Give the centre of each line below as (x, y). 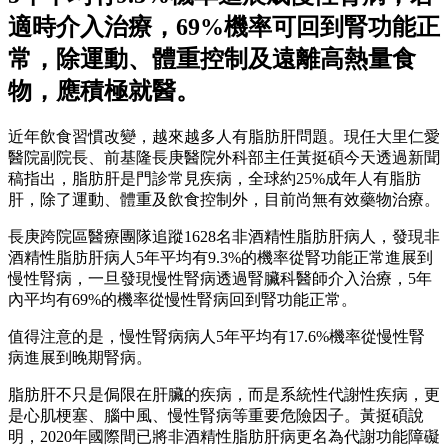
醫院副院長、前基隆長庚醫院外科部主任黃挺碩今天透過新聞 (224, 157)
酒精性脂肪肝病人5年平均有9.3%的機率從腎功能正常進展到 (220, 257)
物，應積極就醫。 (104, 90)
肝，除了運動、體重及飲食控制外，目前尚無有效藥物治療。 (224, 199)
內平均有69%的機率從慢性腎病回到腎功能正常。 (182, 299)
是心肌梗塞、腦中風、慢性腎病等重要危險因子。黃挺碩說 (216, 415)
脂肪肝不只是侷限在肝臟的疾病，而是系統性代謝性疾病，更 (224, 394)
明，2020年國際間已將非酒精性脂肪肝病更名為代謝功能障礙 (224, 436)
